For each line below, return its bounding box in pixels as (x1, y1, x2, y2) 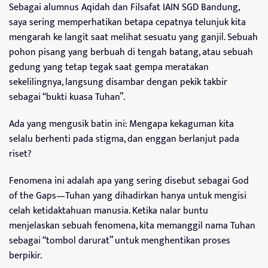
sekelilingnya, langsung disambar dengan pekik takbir (9, 74, 227, 91)
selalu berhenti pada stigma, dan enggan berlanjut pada (9, 131, 239, 148)
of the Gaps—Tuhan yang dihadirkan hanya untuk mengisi (9, 188, 246, 205)
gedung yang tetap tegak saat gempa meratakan (9, 59, 209, 76)
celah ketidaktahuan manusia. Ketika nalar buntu (9, 203, 208, 220)
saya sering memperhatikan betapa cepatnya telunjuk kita (9, 14, 246, 31)
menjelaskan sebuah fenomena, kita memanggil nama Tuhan (9, 218, 255, 234)
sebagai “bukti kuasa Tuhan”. (9, 89, 125, 106)
